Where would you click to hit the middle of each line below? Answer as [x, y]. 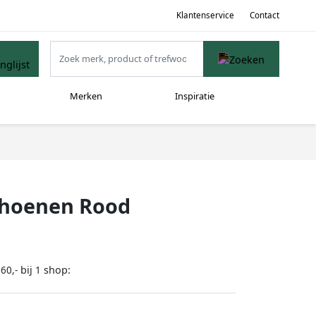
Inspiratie [194, 96]
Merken [86, 96]
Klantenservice [205, 15]
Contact [265, 15]
